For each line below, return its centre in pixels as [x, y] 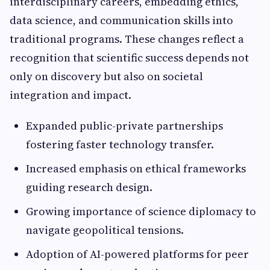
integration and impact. [71, 95]
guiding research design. [89, 187]
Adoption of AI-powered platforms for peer [137, 254]
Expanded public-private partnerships [124, 126]
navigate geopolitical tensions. [105, 230]
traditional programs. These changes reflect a [127, 39]
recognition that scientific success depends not [129, 58]
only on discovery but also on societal [106, 76]
